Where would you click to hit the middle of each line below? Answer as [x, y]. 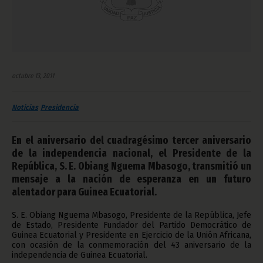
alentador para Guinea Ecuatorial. [84, 192]
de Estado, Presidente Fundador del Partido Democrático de [131, 225]
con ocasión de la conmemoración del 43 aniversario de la [131, 245]
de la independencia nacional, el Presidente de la [131, 153]
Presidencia [60, 107]
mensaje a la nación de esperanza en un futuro [131, 179]
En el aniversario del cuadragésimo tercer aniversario [131, 140]
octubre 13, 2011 [33, 75]
